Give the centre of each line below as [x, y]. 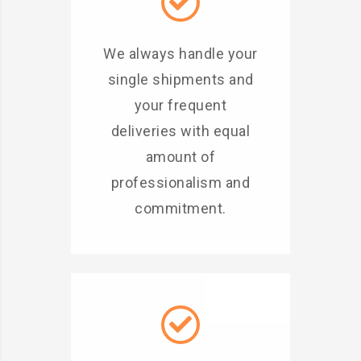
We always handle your [180, 54]
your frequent [180, 105]
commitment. [180, 208]
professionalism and [180, 183]
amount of [180, 157]
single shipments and [180, 79]
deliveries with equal [180, 131]
